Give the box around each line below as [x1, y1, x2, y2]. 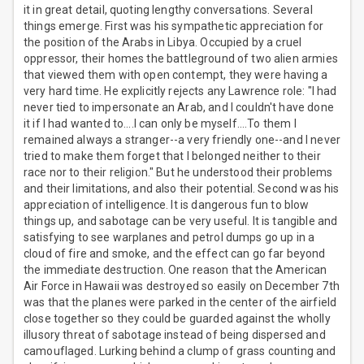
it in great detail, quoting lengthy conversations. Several [24, 3, 313, 17]
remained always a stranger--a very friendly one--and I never [24, 133, 340, 147]
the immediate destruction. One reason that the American [24, 263, 327, 277]
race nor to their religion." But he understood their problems [24, 166, 333, 180]
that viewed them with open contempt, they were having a [24, 68, 328, 82]
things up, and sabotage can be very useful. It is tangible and [24, 214, 338, 228]
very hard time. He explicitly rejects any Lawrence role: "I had [24, 84, 337, 98]
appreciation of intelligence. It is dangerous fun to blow [24, 198, 310, 212]
